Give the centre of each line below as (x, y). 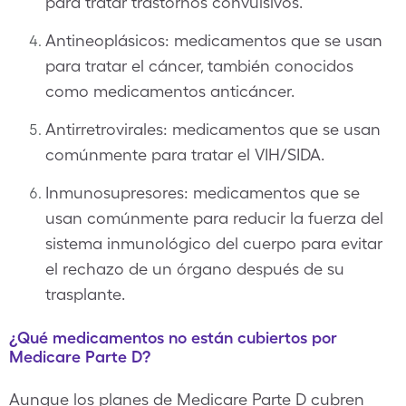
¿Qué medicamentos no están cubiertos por (173, 338)
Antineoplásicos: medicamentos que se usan (214, 40)
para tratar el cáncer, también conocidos (199, 66)
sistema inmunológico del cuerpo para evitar (214, 243)
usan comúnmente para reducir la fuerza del (214, 218)
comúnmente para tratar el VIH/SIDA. (185, 155)
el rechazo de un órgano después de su (195, 269)
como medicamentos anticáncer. (170, 91)
